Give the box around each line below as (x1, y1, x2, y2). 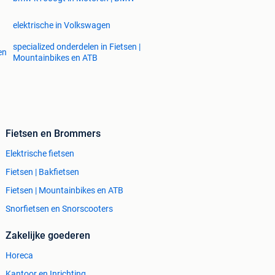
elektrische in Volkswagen (13, 20, 110, 31)
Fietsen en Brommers (6, 128, 101, 140)
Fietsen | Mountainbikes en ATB (6, 185, 123, 196)
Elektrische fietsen (6, 149, 74, 159)
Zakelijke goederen (6, 230, 90, 242)
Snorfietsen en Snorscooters (6, 204, 113, 214)
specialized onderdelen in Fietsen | (13, 42, 141, 52)
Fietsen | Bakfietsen (6, 167, 79, 177)
